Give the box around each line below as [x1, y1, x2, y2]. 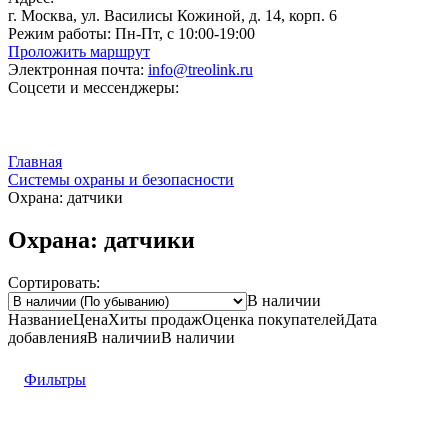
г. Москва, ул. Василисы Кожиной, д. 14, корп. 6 [8, 7, 337, 24]
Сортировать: [8, 273, 100, 291]
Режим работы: [8, 25, 111, 42]
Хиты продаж [108, 310, 202, 328]
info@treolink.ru [148, 61, 253, 78]
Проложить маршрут [8, 43, 150, 60]
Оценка [202, 310, 254, 328]
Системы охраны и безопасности [8, 171, 234, 188]
